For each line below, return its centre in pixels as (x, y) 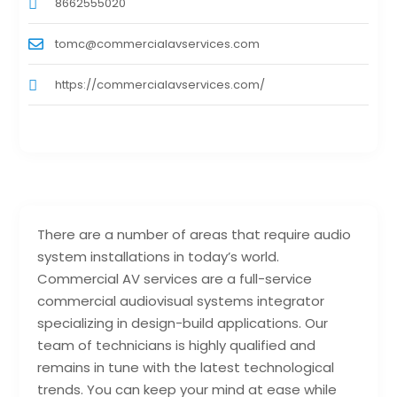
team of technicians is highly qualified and (177, 345)
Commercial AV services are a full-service (175, 278)
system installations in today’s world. (159, 256)
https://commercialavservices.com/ (160, 84)
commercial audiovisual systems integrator (181, 300)
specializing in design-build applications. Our (183, 323)
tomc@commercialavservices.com (158, 43)
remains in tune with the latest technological (186, 367)
